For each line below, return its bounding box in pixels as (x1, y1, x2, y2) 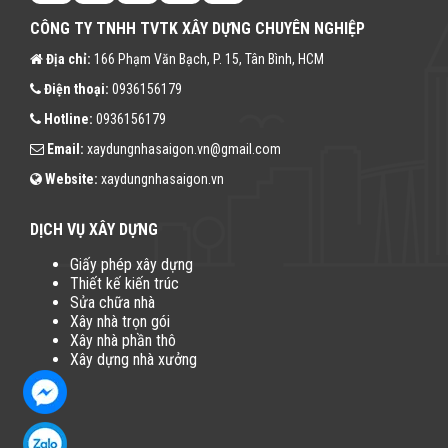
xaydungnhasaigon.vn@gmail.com (87, 140, 281, 157)
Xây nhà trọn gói (70, 311, 170, 331)
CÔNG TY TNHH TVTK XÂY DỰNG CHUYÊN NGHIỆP (30, 18, 365, 38)
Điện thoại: (41, 80, 112, 97)
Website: (42, 170, 101, 187)
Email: (44, 140, 87, 157)
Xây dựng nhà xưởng (70, 349, 197, 369)
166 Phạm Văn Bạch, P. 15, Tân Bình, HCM (94, 50, 324, 67)
